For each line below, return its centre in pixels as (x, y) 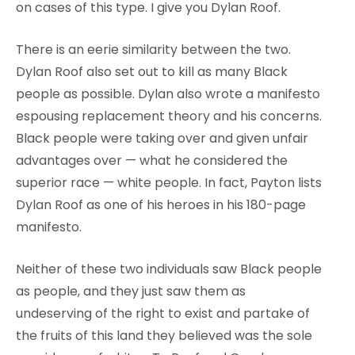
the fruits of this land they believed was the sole (164, 335)
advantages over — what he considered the (152, 160)
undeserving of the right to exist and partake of (163, 313)
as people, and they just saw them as (131, 291)
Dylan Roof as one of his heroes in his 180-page (161, 204)
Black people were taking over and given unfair (162, 138)
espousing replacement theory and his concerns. (169, 116)
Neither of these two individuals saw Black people (169, 269)
